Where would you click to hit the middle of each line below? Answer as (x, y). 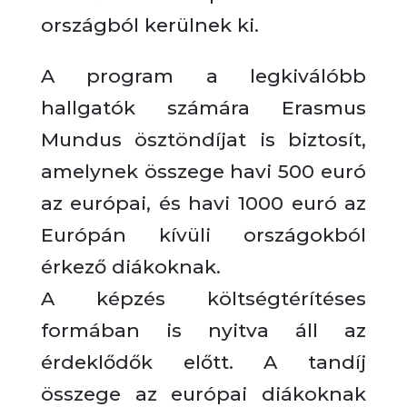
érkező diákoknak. (130, 267)
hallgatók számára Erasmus (203, 108)
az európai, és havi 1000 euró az (203, 203)
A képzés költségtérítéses (203, 298)
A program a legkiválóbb (203, 76)
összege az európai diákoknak (203, 394)
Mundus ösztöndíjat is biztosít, (203, 139)
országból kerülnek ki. (149, 25)
